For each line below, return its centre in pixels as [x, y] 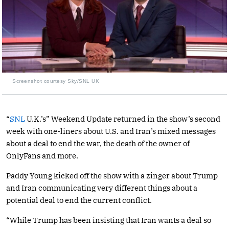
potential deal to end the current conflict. [79, 200]
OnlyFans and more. [42, 155]
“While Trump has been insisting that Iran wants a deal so [109, 220]
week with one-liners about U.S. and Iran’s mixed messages [111, 131]
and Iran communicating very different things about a [102, 188]
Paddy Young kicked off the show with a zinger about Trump [112, 175]
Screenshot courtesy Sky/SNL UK [56, 81]
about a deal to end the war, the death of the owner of [98, 143]
